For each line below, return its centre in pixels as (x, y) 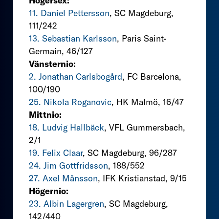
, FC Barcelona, (152, 76)
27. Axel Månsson (63, 178)
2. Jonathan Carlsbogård (76, 76)
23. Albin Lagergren (66, 203)
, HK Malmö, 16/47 (148, 102)
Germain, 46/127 (61, 51)
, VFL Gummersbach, (145, 127)
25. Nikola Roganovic (70, 102)
